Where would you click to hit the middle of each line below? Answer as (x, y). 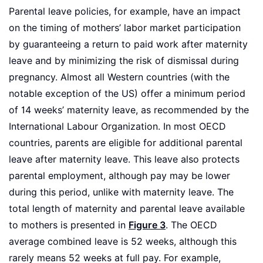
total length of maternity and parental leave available (127, 209)
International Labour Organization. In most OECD (117, 127)
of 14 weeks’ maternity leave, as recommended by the (129, 110)
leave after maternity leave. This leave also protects (124, 160)
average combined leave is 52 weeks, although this (123, 242)
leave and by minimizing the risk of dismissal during (124, 61)
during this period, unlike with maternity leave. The (121, 193)
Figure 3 (147, 225)
